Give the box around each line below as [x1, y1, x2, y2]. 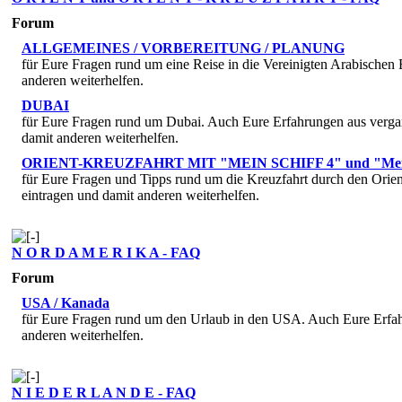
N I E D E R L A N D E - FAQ [12, 384, 196, 400]
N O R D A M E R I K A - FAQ [12, 244, 200, 260]
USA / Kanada [22, 294, 109, 310]
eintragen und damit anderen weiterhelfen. [22, 187, 259, 203]
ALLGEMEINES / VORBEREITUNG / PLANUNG [22, 39, 345, 56]
